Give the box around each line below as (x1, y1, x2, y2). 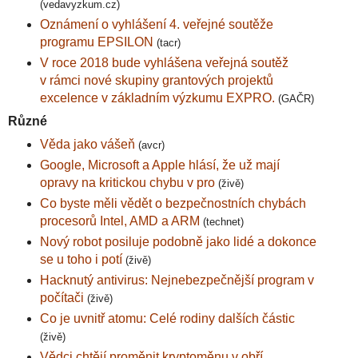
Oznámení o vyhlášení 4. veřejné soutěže (39, 18, 273, 32)
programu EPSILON (39, 35, 153, 50)
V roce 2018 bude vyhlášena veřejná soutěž (39, 56, 288, 70)
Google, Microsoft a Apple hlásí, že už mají (39, 158, 280, 173)
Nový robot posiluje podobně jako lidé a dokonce (39, 234, 316, 249)
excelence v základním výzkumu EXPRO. (39, 91, 278, 105)
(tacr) (156, 37, 181, 50)
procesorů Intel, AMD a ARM (39, 213, 203, 228)
